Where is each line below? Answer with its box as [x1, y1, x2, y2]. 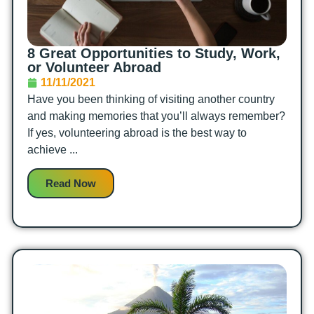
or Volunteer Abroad [27, 60, 162, 75]
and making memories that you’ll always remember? [27, 110, 286, 122]
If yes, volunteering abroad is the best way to [27, 127, 247, 139]
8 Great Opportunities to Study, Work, [27, 46, 281, 61]
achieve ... [27, 144, 78, 156]
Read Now [46, 177, 97, 190]
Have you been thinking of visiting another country [27, 93, 275, 105]
